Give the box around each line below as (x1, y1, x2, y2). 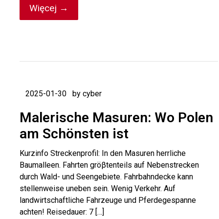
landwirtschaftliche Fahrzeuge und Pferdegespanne (20, 196, 196, 205)
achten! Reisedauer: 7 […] (20, 207, 104, 217)
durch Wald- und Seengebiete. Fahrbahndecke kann (20, 172, 193, 181)
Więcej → (29, 2, 68, 14)
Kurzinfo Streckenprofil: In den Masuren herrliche (20, 149, 186, 158)
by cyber (72, 89, 102, 98)
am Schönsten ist (20, 126, 129, 142)
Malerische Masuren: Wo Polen (20, 109, 213, 126)
